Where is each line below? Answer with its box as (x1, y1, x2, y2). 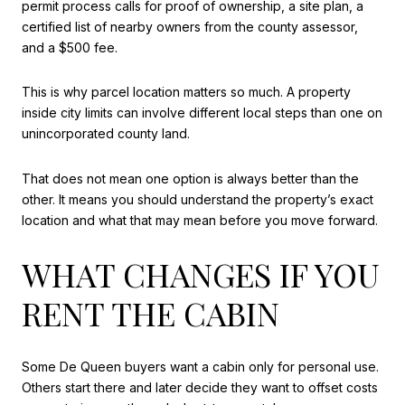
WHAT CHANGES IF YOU (22, 251, 380, 296)
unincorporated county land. (22, 126, 190, 142)
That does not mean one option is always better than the (22, 170, 359, 186)
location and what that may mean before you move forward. (22, 212, 378, 228)
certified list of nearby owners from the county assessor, (22, 18, 358, 34)
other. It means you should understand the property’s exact (22, 191, 373, 207)
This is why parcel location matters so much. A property (22, 84, 351, 100)
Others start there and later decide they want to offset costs (22, 380, 378, 396)
